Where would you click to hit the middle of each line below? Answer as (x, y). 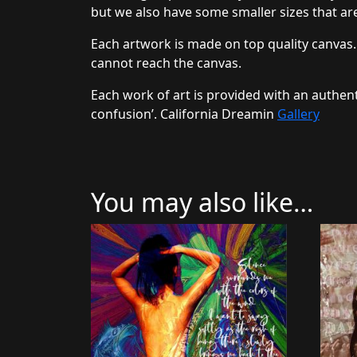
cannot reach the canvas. (166, 63)
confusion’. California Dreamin (184, 114)
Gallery (298, 114)
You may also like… (202, 202)
